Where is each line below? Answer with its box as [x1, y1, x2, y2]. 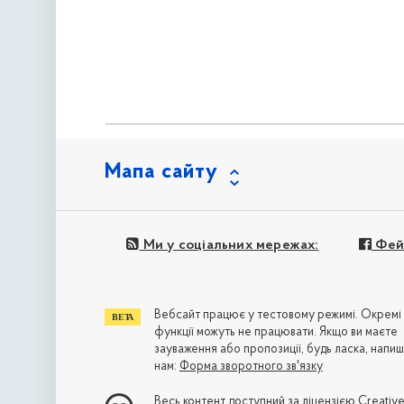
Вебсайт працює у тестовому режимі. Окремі [153, 308, 401, 323]
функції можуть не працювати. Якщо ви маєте [153, 326, 398, 340]
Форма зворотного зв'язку [179, 360, 323, 374]
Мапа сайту [105, 161, 219, 184]
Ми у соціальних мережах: [139, 237, 319, 252]
